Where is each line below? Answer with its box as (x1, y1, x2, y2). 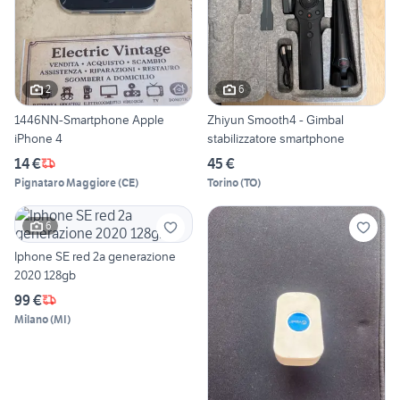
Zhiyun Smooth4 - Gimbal (207, 111, 344, 128)
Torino (207, 175, 238, 189)
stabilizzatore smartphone (207, 129, 345, 146)
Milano (14, 312, 48, 326)
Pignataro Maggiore (14, 175, 116, 189)
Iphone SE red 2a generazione (14, 247, 176, 264)
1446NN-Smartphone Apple (14, 111, 164, 128)
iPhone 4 (14, 129, 62, 146)
